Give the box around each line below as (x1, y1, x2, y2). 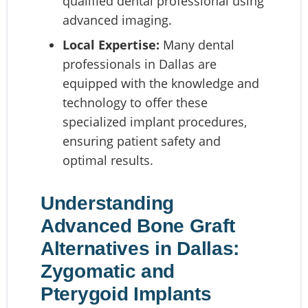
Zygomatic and (41, 261, 175, 282)
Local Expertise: (63, 36, 159, 53)
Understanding (41, 192, 175, 214)
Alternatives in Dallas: (41, 238, 240, 259)
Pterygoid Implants (41, 283, 212, 305)
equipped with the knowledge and (63, 75, 259, 91)
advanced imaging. (63, 12, 172, 28)
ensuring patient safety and (63, 133, 221, 149)
